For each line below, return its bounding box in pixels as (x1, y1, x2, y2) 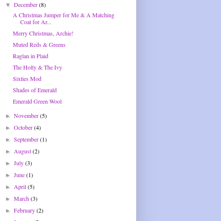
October (14, 123, 35, 132)
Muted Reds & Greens (12, 40, 66, 49)
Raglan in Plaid (12, 52, 48, 60)
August (14, 147, 33, 155)
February (14, 206, 37, 215)
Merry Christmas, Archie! (12, 29, 74, 37)
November (14, 111, 40, 120)
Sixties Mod (12, 74, 41, 83)
